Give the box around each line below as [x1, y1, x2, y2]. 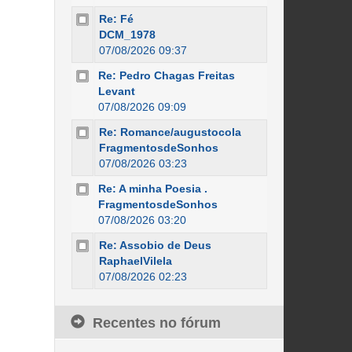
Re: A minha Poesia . [97, 182, 207, 195]
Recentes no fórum [92, 315, 221, 331]
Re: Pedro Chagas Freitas [97, 69, 235, 82]
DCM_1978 [98, 28, 156, 41]
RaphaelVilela [98, 255, 172, 267]
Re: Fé [98, 13, 134, 25]
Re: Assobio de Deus [98, 239, 211, 251]
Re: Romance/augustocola [98, 126, 241, 138]
